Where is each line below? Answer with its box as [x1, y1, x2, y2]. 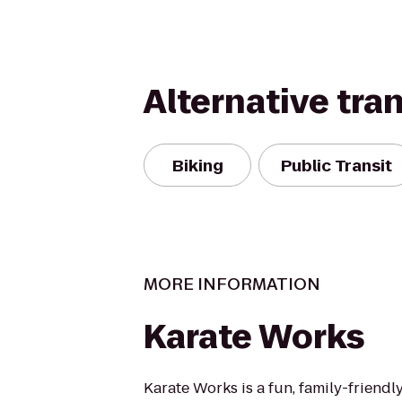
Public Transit [281, 153, 392, 177]
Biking [171, 153, 223, 177]
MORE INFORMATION [144, 273, 320, 295]
